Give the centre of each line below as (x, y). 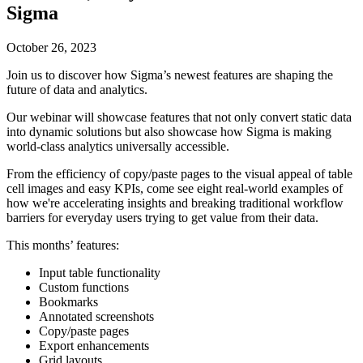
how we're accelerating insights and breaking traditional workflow (175, 203)
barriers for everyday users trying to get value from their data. (162, 217)
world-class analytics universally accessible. (118, 146)
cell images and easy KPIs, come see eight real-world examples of (175, 188)
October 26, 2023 (51, 47)
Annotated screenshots (96, 316)
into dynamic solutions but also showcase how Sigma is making (169, 131)
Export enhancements (94, 345)
